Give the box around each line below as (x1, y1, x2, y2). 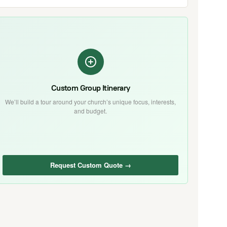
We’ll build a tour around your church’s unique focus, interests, (5, 97, 176, 106)
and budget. (74, 106, 107, 115)
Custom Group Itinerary (51, 82, 130, 93)
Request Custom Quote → (50, 160, 131, 170)
